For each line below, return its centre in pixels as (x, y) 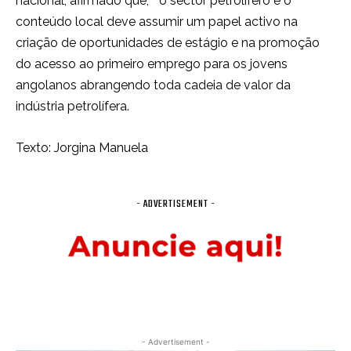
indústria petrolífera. (72, 106)
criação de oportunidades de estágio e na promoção (168, 42)
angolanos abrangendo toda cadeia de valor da (153, 85)
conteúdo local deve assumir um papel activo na (157, 21)
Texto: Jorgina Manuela (82, 147)
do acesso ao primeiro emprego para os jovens (152, 63)
